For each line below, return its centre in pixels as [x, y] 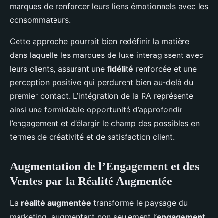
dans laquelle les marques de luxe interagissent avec [107, 55]
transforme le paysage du [139, 203]
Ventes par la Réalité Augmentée [91, 181]
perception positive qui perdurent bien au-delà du [101, 82]
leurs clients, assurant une [58, 69]
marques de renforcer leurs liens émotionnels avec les [109, 6]
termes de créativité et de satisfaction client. [92, 137]
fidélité [120, 69]
